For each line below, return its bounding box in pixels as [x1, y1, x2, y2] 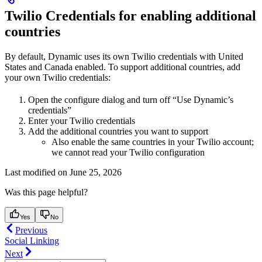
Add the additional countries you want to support [28, 126, 208, 136]
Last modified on [5, 167, 67, 177]
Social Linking [5, 235, 59, 246]
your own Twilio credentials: [5, 72, 111, 82]
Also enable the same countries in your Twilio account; [51, 136, 254, 147]
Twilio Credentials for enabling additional [5, 8, 256, 23]
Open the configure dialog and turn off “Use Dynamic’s [28, 94, 233, 105]
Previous [15, 225, 47, 235]
